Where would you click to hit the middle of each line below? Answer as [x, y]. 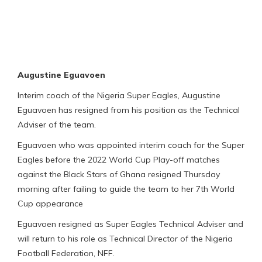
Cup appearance [50, 204]
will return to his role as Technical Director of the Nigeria [125, 239]
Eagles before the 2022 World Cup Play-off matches [119, 160]
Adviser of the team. [57, 125]
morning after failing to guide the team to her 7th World [126, 189]
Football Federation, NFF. [66, 254]
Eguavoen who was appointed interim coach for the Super [131, 145]
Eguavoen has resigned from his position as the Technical [129, 110]
